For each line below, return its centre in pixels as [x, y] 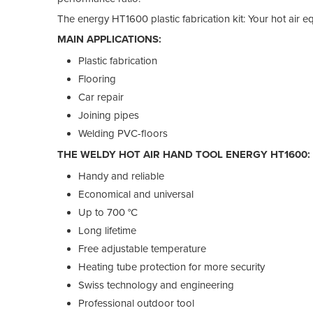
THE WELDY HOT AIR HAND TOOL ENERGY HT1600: [184, 154]
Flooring [97, 79]
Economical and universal [136, 194]
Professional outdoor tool [136, 303]
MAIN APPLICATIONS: [109, 39]
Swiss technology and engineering [156, 285]
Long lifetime [107, 230]
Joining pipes [109, 115]
